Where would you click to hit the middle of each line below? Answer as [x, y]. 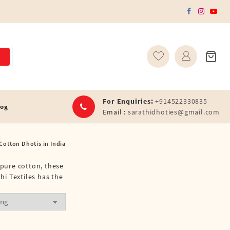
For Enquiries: [128, 101]
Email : [115, 112]
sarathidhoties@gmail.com [174, 112]
